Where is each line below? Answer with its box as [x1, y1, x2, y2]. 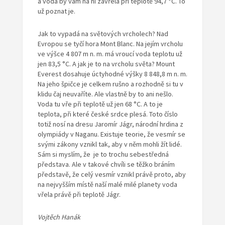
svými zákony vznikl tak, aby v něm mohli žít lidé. [37, 140, 182, 149]
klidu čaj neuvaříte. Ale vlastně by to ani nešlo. [37, 89, 173, 99]
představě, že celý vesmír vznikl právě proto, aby [37, 170, 186, 179]
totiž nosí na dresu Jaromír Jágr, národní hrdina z [37, 120, 183, 129]
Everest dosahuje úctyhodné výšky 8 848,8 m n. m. [37, 69, 187, 79]
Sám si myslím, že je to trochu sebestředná [37, 150, 169, 159]
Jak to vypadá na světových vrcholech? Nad [37, 29, 168, 39]
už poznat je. [37, 7, 75, 16]
